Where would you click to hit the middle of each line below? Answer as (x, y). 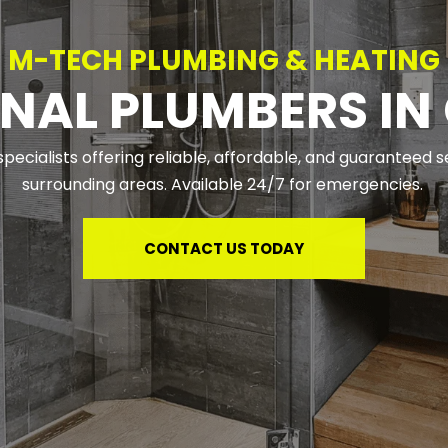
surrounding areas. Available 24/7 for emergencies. (224, 184)
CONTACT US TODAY (224, 248)
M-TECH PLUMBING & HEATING (224, 60)
